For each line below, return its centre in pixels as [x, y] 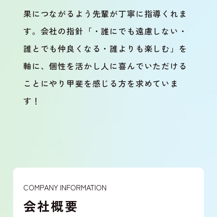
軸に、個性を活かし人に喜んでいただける [105, 66]
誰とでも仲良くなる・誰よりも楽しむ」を [105, 48]
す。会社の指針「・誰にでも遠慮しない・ [105, 31]
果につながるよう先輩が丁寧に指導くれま [105, 13]
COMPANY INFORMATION [65, 187]
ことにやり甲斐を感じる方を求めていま [101, 83]
